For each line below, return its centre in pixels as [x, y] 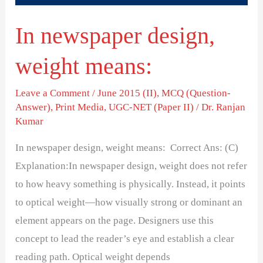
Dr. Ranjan [224, 107]
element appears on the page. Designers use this [115, 220]
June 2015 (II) [127, 93]
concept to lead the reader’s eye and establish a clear [125, 238]
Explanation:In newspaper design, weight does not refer [131, 166]
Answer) [33, 107]
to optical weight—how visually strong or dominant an [129, 202]
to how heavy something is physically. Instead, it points [131, 184]
